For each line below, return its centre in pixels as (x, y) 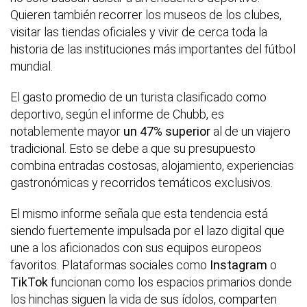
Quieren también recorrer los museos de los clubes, (146, 14)
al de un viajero (250, 131)
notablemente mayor (67, 131)
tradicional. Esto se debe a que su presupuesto (133, 148)
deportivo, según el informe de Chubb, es (117, 114)
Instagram (240, 265)
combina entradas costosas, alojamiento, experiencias (152, 165)
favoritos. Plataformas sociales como (110, 265)
